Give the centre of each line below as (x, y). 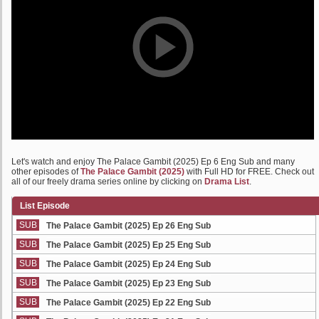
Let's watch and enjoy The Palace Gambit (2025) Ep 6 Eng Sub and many (153, 162)
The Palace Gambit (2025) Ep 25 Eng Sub (129, 245)
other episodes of (46, 172)
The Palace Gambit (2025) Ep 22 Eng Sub (129, 303)
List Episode (45, 206)
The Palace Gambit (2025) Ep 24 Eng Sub (129, 264)
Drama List (227, 182)
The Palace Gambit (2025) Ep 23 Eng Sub (129, 283)
